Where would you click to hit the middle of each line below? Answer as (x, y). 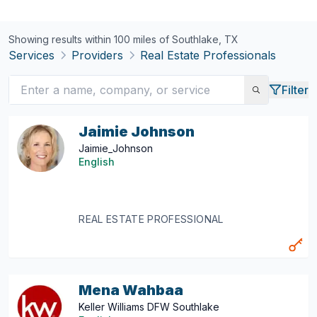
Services (31, 55)
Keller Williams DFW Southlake (149, 307)
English (97, 162)
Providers (97, 55)
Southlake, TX (205, 39)
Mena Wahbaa (131, 290)
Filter (295, 90)
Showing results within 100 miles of (90, 39)
